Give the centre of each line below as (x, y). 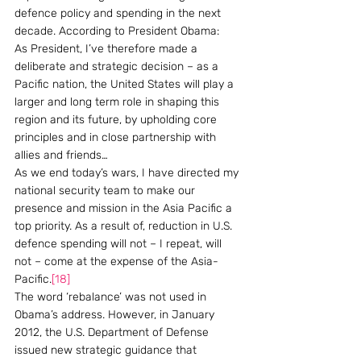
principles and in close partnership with (117, 137)
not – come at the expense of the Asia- (116, 261)
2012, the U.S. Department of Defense (113, 332)
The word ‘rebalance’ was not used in (112, 297)
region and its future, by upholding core (117, 120)
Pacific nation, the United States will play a (126, 84)
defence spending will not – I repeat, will (120, 244)
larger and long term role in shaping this (118, 102)
